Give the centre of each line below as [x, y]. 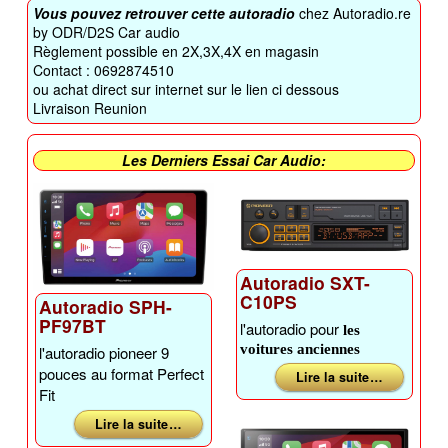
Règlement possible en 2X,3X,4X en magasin [176, 50]
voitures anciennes [300, 348]
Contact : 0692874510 [104, 69]
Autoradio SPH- [106, 307]
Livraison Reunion [90, 107]
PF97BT [73, 326]
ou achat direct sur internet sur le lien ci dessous [186, 88]
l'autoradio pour [289, 328]
